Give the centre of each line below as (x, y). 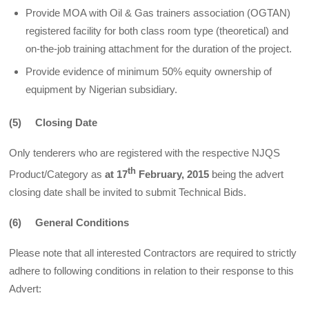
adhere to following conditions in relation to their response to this (152, 271)
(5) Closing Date (53, 122)
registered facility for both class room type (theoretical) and (157, 30)
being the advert (247, 174)
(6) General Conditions (69, 223)
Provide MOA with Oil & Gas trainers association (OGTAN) (158, 12)
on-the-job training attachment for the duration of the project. (159, 48)
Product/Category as (57, 174)
